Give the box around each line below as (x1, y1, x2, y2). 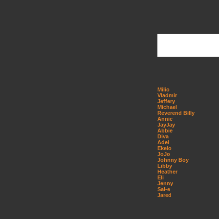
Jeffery (157, 98, 175, 104)
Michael (157, 104, 177, 110)
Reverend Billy (157, 110, 195, 116)
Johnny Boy (157, 157, 189, 163)
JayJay (157, 122, 175, 128)
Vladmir (157, 92, 177, 98)
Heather (157, 169, 177, 175)
